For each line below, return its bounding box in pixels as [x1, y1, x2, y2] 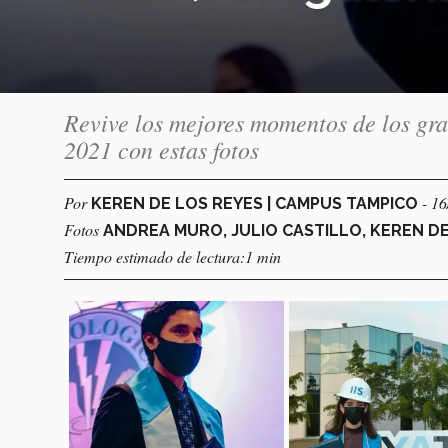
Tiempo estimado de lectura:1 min [64, 246, 281, 268]
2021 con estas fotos [64, 133, 259, 166]
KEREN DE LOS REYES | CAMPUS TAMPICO [91, 194, 422, 214]
